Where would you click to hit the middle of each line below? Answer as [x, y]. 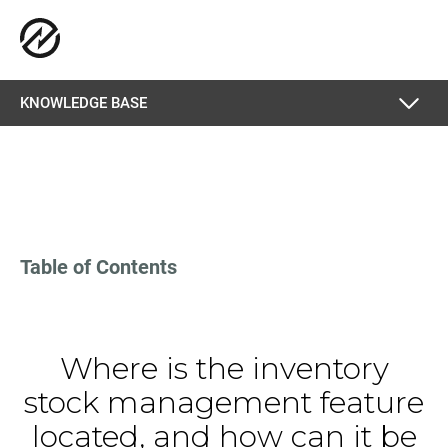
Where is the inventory [224, 368]
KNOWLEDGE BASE [83, 103]
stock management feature [224, 402]
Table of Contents [98, 267]
